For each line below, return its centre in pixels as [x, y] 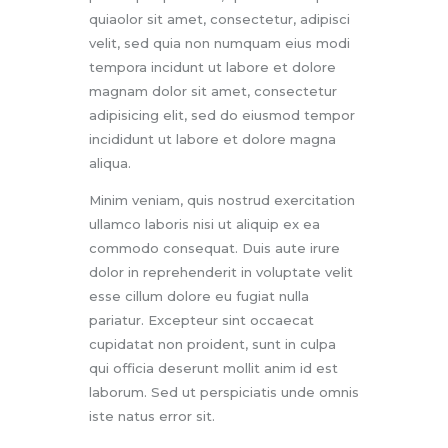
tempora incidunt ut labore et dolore [212, 66]
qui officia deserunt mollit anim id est [213, 367]
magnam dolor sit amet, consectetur [213, 90]
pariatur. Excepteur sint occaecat [201, 319]
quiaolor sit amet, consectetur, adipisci [219, 18]
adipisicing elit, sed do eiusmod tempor [222, 114]
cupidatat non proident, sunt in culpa [212, 343]
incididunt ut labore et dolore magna [212, 138]
